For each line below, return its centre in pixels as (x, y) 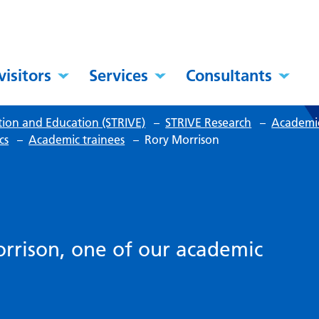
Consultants (229, 76)
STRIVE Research (209, 123)
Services (119, 76)
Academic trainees (77, 140)
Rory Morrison (182, 140)
